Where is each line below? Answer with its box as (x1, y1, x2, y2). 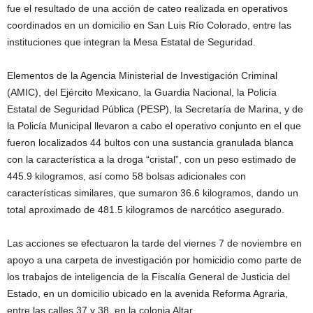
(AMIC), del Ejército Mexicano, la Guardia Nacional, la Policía (7, 87, 277, 99)
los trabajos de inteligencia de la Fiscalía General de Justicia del (7, 271, 290, 283)
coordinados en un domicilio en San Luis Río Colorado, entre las (7, 20, 291, 31)
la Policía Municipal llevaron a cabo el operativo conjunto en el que (7, 120, 301, 132)
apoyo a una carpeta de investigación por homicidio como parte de (7, 254, 302, 266)
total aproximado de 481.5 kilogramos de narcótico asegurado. (7, 204, 284, 216)
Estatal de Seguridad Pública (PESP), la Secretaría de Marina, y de (7, 103, 303, 115)
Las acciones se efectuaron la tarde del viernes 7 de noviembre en (7, 238, 302, 249)
